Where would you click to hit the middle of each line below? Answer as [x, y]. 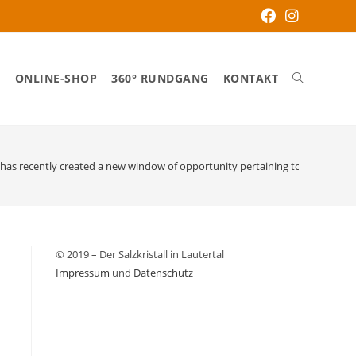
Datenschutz [163, 273]
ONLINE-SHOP [56, 78]
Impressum [83, 273]
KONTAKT [250, 78]
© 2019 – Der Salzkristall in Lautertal [140, 254]
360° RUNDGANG [160, 78]
